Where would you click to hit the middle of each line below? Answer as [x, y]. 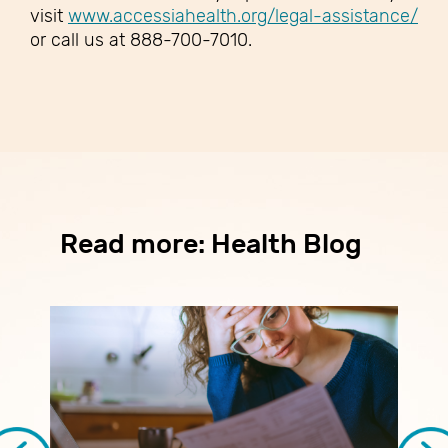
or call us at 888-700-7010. [141, 39]
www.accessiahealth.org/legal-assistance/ [243, 15]
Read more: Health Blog [211, 243]
